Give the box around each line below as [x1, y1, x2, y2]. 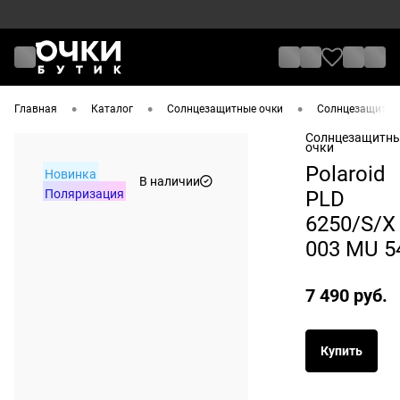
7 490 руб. [305, 285, 387, 307]
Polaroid [305, 162, 386, 187]
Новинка [45, 167, 96, 182]
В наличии [139, 173, 200, 188]
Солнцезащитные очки [167, 103, 283, 116]
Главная [14, 103, 57, 116]
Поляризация [45, 187, 124, 202]
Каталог [91, 103, 133, 116]
